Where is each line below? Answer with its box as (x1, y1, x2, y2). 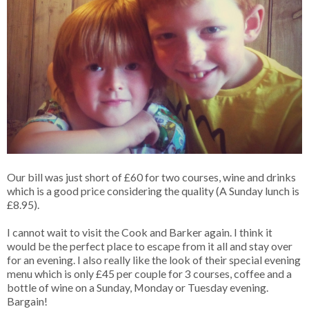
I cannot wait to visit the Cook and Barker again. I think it (7, 226, 272, 239)
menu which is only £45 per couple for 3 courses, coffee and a (7, 267, 292, 281)
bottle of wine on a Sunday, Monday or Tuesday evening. (7, 281, 268, 295)
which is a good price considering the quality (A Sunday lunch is (7, 184, 299, 198)
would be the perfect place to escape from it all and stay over (7, 239, 292, 253)
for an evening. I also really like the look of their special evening (7, 253, 301, 267)
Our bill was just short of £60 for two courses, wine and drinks (7, 170, 296, 184)
